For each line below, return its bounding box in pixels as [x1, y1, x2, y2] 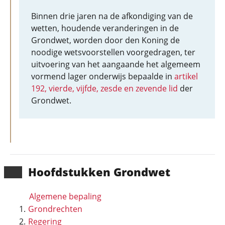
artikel [174, 71, 198, 82]
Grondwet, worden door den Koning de [31, 35, 180, 46]
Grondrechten [28, 203, 82, 214]
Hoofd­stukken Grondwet [28, 164, 170, 179]
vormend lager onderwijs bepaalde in [31, 71, 174, 82]
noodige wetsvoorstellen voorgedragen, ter [31, 47, 195, 58]
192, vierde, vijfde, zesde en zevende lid [31, 83, 178, 94]
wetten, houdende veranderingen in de [31, 23, 179, 34]
